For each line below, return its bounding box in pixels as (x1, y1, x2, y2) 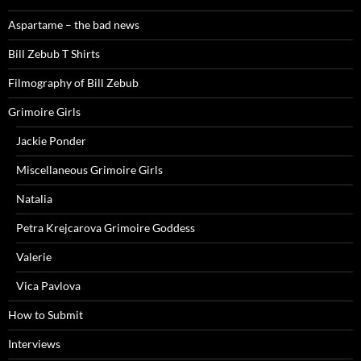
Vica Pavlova (16, 278, 81, 293)
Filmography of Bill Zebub (8, 75, 139, 89)
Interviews (8, 336, 60, 351)
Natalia (16, 191, 52, 205)
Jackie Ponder (16, 133, 86, 147)
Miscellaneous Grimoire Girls (16, 162, 163, 176)
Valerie (16, 249, 52, 263)
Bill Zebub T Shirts (8, 46, 100, 60)
